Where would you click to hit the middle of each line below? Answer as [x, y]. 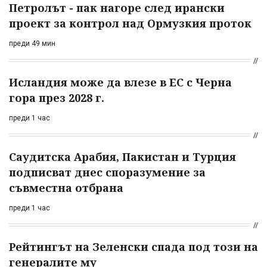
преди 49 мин [32, 44]
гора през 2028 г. [57, 98]
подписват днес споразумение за [107, 173]
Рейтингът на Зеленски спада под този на [133, 247]
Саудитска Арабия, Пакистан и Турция [122, 157]
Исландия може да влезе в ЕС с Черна [120, 83]
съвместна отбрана [66, 188]
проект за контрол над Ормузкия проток [130, 24]
